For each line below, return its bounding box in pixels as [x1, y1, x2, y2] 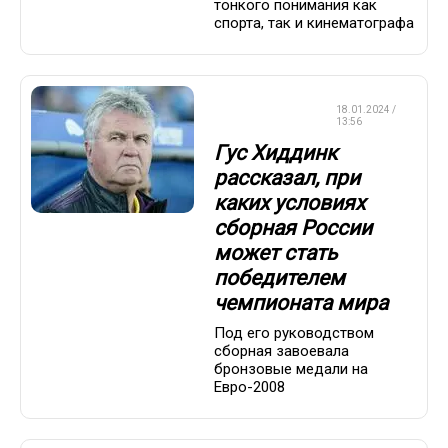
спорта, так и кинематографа [214, 14, 414, 33]
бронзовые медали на [214, 360, 368, 379]
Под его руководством [214, 324, 374, 343]
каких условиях [214, 190, 365, 215]
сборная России [214, 215, 372, 240]
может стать [214, 240, 337, 265]
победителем [214, 265, 345, 290]
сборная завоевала [214, 342, 349, 361]
